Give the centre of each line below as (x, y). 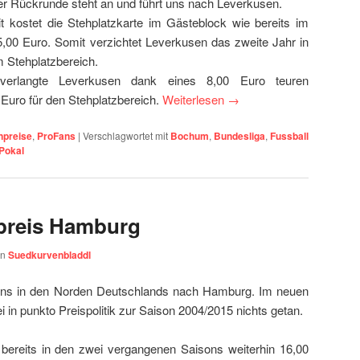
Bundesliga (239, 136)
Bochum (190, 136)
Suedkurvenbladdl (49, 254)
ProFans (56, 136)
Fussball (289, 136)
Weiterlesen (195, 99)
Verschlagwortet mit (125, 136)
